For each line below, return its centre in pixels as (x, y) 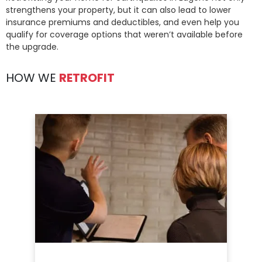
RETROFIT (87, 78)
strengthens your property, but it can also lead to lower (118, 10)
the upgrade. (32, 47)
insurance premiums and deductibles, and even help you (123, 23)
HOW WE (32, 78)
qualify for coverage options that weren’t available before (124, 35)
